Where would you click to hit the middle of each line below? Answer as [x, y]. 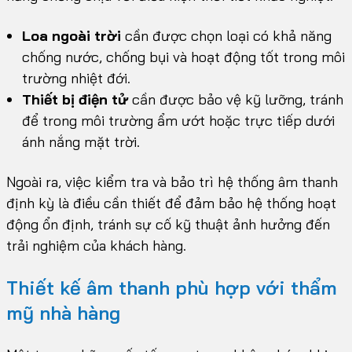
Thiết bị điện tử [75, 100]
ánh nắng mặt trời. [81, 142]
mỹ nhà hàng [63, 313]
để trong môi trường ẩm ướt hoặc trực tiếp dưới [178, 121]
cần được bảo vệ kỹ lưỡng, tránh [236, 100]
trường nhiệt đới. [76, 79]
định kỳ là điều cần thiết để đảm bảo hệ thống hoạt [171, 203]
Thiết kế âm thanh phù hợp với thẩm [172, 288]
